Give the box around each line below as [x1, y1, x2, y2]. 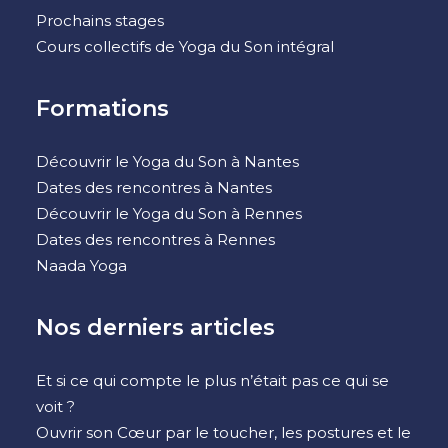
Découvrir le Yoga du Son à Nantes [36, 152, 299, 171]
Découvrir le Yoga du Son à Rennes [36, 204, 302, 223]
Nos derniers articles [36, 314, 275, 341]
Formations [36, 95, 169, 122]
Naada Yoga [36, 256, 127, 275]
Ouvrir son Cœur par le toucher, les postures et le [36, 423, 411, 442]
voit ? [36, 397, 75, 416]
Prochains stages [36, 11, 164, 30]
